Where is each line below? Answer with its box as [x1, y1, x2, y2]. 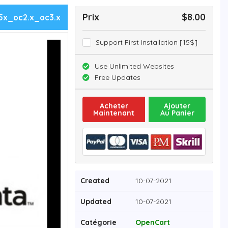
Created [80, 176, 109, 186]
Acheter [99, 101, 128, 111]
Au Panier [160, 108, 194, 118]
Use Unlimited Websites [95, 62, 175, 71]
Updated [80, 197, 111, 207]
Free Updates [95, 73, 141, 82]
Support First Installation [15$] [95, 38, 197, 47]
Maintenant [93, 108, 134, 118]
